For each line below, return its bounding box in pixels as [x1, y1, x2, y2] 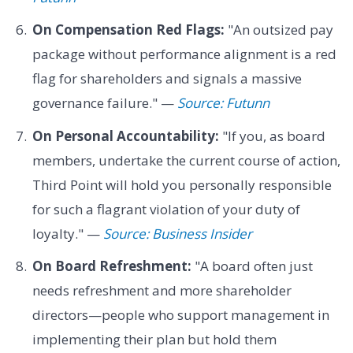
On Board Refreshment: [32, 257, 191, 276]
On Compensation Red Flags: [32, 20, 225, 39]
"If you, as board [218, 126, 325, 145]
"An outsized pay [224, 20, 333, 39]
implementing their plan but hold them [32, 330, 277, 349]
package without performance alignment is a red [32, 45, 336, 64]
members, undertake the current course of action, [32, 150, 340, 169]
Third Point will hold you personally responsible [32, 175, 332, 194]
